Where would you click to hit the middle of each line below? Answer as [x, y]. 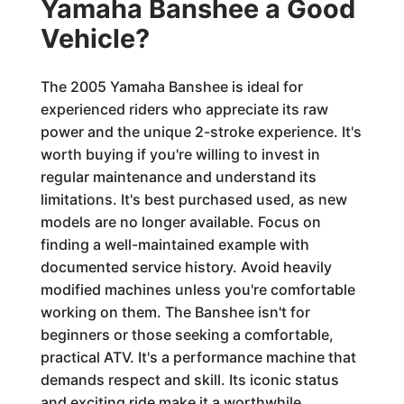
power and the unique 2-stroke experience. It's [201, 132]
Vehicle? [95, 38]
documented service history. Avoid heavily [186, 267]
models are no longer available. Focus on [180, 222]
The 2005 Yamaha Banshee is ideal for [171, 87]
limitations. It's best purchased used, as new [193, 199]
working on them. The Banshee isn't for [175, 312]
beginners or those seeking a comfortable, [187, 335]
